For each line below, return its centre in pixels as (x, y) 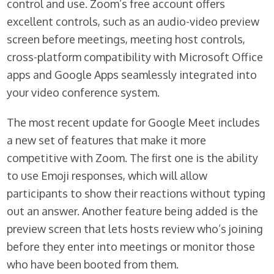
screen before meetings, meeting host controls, (126, 39)
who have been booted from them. (93, 265)
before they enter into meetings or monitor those (131, 247)
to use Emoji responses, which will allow (107, 176)
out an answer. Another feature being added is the (133, 211)
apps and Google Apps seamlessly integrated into (132, 75)
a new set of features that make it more (107, 140)
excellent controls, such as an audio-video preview (133, 22)
